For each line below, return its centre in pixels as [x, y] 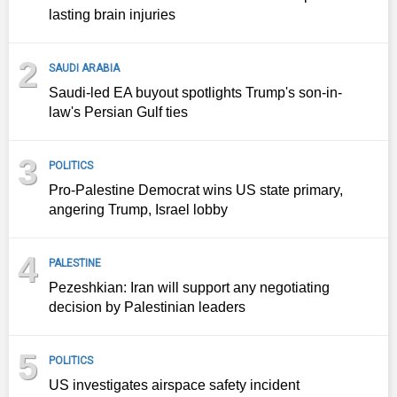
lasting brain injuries [112, 15]
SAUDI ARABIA [84, 69]
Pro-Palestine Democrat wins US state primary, [196, 191]
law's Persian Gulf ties [118, 113]
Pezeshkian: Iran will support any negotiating [189, 288]
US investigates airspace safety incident [174, 385]
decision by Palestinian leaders [147, 307]
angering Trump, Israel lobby [138, 210]
